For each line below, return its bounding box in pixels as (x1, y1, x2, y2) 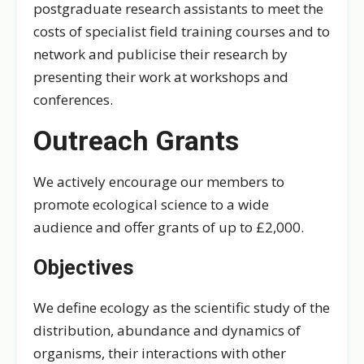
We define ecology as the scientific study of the (33, 297, 330, 317)
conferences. (33, 89, 113, 109)
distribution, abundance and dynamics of (33, 320, 301, 340)
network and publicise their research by (33, 44, 288, 63)
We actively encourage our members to (33, 172, 284, 192)
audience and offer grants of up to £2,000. (33, 218, 304, 237)
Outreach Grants (33, 124, 239, 158)
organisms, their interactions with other (33, 343, 286, 362)
